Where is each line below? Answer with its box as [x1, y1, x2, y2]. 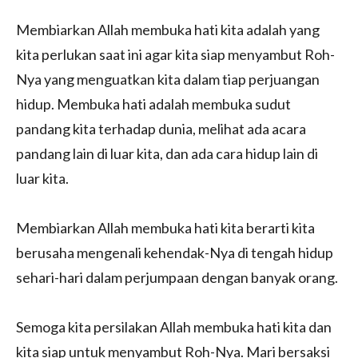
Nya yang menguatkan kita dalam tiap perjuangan [16, 70, 320, 88]
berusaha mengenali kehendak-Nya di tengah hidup [16, 243, 333, 261]
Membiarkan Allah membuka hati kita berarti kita [16, 218, 315, 237]
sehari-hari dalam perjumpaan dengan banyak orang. [16, 268, 338, 286]
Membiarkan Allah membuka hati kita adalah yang [16, 20, 320, 38]
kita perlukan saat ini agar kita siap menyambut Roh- [16, 45, 335, 63]
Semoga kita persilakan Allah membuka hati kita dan [16, 317, 332, 336]
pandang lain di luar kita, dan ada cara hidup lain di [16, 144, 318, 162]
